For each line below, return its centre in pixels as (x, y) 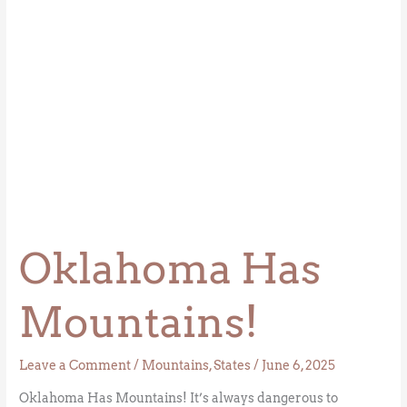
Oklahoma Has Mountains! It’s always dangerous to (179, 397)
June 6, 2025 (299, 366)
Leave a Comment (75, 366)
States (233, 366)
